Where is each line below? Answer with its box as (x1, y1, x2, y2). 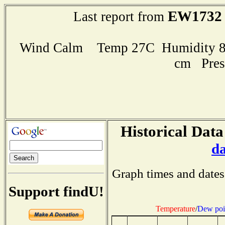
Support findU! (8, 183, 104, 199)
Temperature (155, 204, 195, 213)
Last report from (73, 9, 168, 24)
